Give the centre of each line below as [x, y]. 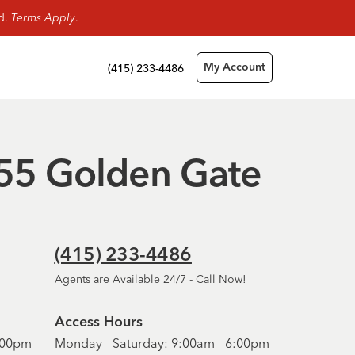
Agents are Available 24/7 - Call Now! [150, 279]
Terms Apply [43, 17]
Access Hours [98, 323]
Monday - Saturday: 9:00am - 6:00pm [162, 343]
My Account [235, 67]
